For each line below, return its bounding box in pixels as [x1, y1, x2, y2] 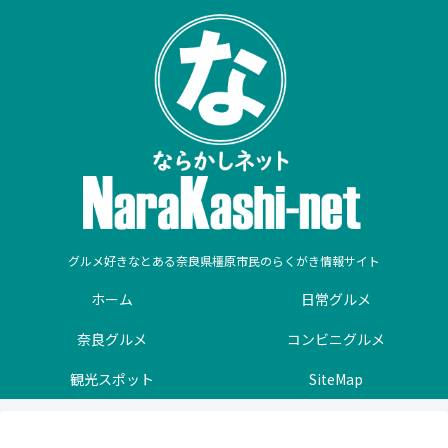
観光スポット [70, 368, 154, 389]
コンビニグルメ [287, 328, 385, 349]
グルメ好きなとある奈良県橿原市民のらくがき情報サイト [68, 252, 380, 270]
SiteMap [309, 368, 363, 389]
